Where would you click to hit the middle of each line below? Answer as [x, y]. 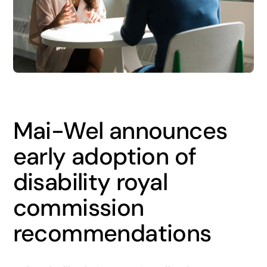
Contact [133, 99]
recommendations [112, 234]
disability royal [90, 182]
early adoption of [105, 157]
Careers [133, 60]
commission [78, 208]
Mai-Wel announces [120, 131]
